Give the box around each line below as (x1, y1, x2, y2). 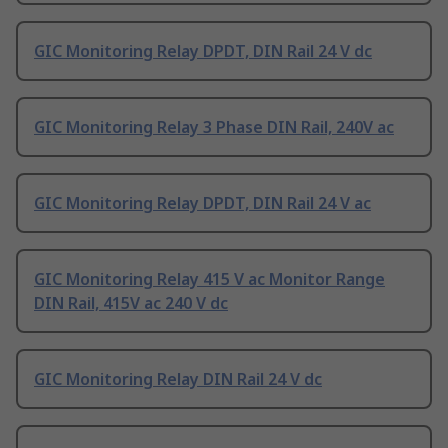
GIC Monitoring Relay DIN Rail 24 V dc (34, 368, 322, 391)
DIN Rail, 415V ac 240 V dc (34, 292, 228, 315)
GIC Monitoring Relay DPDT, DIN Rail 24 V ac (34, 192, 371, 215)
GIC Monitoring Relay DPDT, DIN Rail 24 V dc (34, 40, 372, 63)
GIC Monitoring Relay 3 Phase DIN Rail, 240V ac (34, 116, 394, 139)
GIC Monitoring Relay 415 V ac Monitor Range (34, 268, 385, 291)
